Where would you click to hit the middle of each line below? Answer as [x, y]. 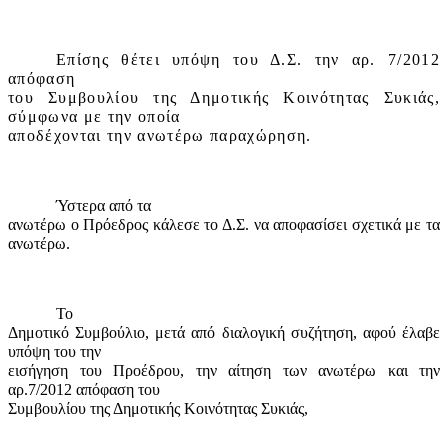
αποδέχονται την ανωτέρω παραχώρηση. [160, 136]
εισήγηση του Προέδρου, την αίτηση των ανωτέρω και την [224, 371]
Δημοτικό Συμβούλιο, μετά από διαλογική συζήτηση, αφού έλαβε [224, 333]
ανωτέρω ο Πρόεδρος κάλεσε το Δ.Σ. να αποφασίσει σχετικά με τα [224, 225]
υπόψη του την [54, 352]
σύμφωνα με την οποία [94, 117]
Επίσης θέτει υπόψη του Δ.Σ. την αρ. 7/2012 [248, 60]
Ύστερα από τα [103, 206]
